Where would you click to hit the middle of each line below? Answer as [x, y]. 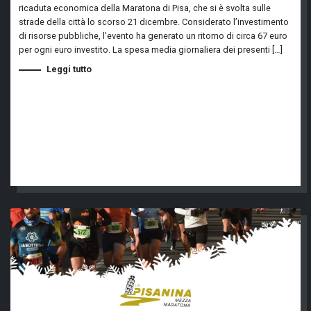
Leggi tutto [69, 69]
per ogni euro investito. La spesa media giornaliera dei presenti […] [151, 50]
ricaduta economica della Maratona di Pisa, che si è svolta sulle [145, 8]
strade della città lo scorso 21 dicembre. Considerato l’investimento [154, 22]
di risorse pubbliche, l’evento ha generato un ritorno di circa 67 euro [153, 36]
